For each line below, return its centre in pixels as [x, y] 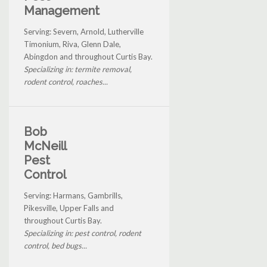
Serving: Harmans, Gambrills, [73, 195]
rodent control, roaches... [66, 81]
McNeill [45, 146]
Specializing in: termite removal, [78, 69]
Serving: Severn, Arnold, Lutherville [84, 31]
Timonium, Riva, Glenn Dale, [72, 44]
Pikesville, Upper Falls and [69, 208]
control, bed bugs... [55, 245]
